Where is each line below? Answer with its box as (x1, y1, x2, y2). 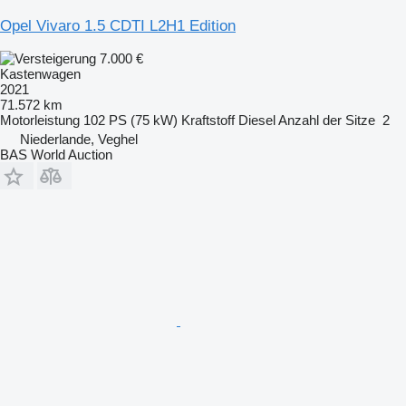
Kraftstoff (181, 111, 235, 128)
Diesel (238, 111, 275, 128)
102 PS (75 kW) (83, 111, 178, 128)
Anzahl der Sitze (278, 111, 375, 128)
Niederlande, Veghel (20, 130, 138, 147)
